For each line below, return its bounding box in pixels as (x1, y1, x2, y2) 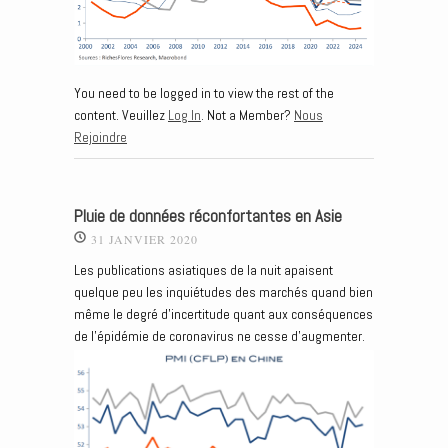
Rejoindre (74, 128, 127, 147)
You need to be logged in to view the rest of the (74, 84, 334, 103)
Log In (168, 106, 201, 125)
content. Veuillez (74, 106, 168, 125)
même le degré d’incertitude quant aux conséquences (74, 304, 373, 323)
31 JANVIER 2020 (91, 231, 198, 248)
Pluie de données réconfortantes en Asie (74, 206, 342, 228)
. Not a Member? (201, 106, 294, 125)
